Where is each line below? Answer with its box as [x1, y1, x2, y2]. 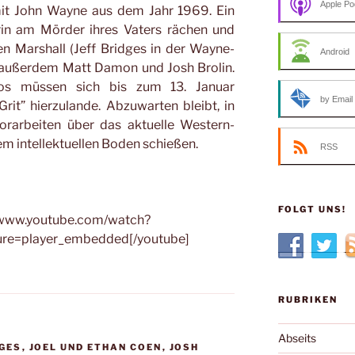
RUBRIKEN [277, 294, 338, 306]
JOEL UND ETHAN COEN [29, 342, 162, 353]
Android [319, 47, 349, 57]
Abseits [277, 331, 316, 345]
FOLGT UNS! [277, 204, 346, 216]
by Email [319, 94, 353, 105]
